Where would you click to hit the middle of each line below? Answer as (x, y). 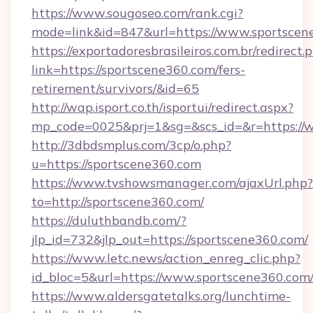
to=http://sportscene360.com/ (118, 202)
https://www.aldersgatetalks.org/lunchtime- (161, 296)
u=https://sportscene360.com (116, 164)
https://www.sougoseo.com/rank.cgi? (137, 13)
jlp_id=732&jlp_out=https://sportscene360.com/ (170, 239)
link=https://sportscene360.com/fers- (138, 70)
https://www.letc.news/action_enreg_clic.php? (166, 258)
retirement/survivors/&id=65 (115, 88)
